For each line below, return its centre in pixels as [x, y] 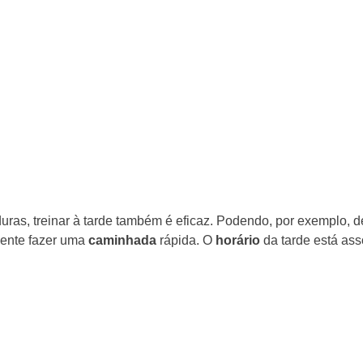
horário [238, 240]
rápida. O [186, 240]
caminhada [122, 240]
